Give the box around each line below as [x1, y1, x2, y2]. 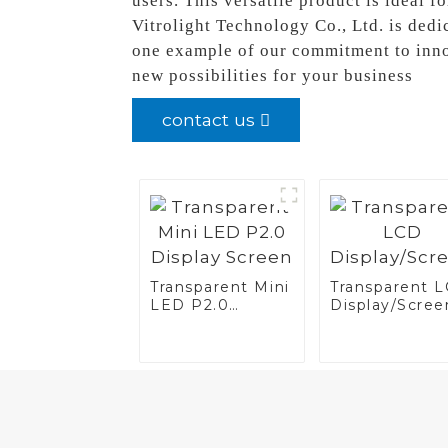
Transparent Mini [150, 278, 290, 297]
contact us [162, 109, 255, 131]
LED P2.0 [150, 296, 230, 315]
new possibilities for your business [132, 66, 413, 86]
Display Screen [150, 314, 275, 333]
